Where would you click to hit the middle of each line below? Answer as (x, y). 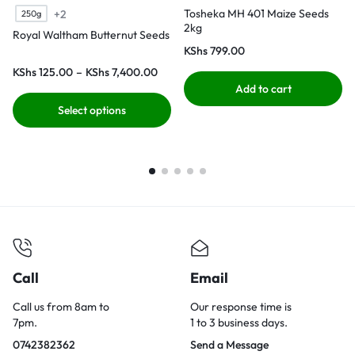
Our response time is (241, 306)
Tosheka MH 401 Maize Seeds (256, 13)
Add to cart (263, 88)
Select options (92, 110)
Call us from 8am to (61, 306)
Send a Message (229, 344)
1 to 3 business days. (239, 322)
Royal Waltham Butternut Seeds (91, 34)
